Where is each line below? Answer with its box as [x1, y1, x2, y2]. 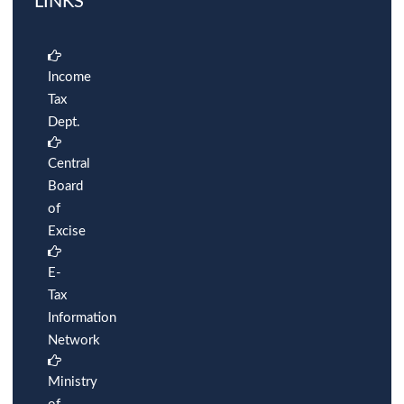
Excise [48, 225, 86, 238]
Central [48, 157, 90, 170]
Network [48, 334, 100, 347]
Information [48, 311, 116, 325]
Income [48, 70, 91, 84]
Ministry [48, 375, 97, 389]
